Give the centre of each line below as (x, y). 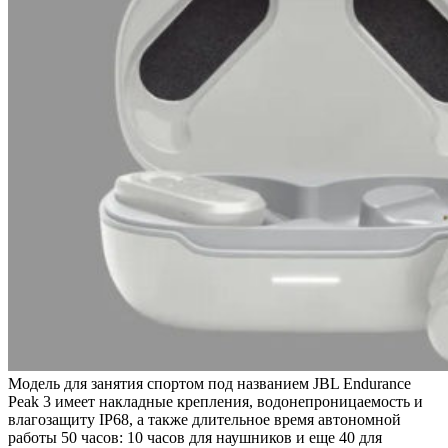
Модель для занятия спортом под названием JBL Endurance (209, 384)
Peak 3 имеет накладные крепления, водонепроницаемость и (215, 402)
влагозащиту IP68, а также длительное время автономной (204, 420)
